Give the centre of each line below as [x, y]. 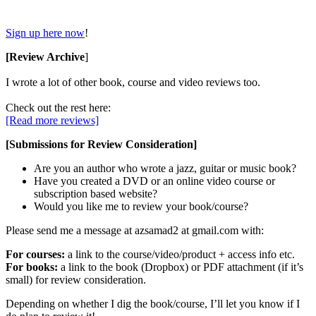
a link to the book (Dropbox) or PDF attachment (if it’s [181, 267]
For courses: [35, 254]
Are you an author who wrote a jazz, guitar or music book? [165, 168]
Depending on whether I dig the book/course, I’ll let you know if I [153, 303]
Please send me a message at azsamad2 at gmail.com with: [135, 230]
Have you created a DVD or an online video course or [154, 181]
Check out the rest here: [58, 107]
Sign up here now [45, 32]
